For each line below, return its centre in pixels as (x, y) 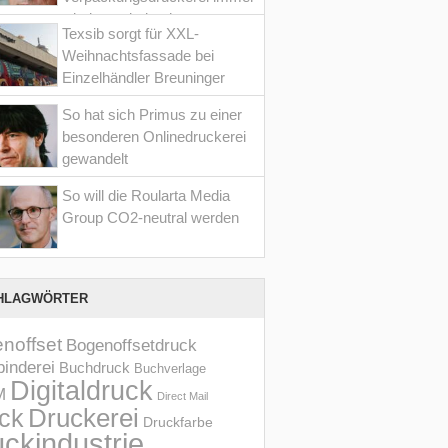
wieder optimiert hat (125, 18)
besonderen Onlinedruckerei (153, 136)
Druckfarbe (178, 421)
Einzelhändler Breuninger (143, 77)
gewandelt (94, 158)
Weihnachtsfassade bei (137, 55)
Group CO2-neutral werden (150, 217)
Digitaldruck (82, 390)
